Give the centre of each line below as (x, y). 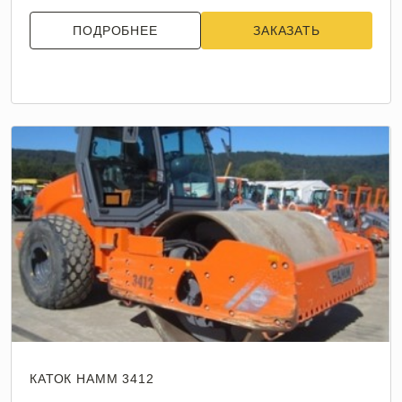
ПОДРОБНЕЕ (115, 31)
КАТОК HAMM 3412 (92, 379)
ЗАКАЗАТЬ (287, 31)
